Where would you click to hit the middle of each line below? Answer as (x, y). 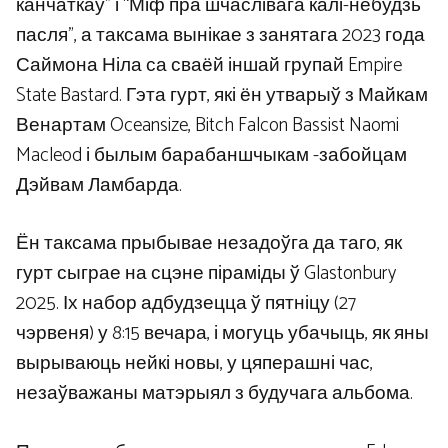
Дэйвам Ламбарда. (99, 185)
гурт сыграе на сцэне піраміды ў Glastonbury (206, 274)
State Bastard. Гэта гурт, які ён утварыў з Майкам (222, 95)
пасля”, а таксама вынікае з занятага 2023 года (220, 35)
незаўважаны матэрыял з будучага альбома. (214, 394)
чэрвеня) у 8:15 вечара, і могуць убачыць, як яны (222, 334)
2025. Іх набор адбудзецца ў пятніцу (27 (186, 304)
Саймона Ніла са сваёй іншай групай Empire (209, 65)
